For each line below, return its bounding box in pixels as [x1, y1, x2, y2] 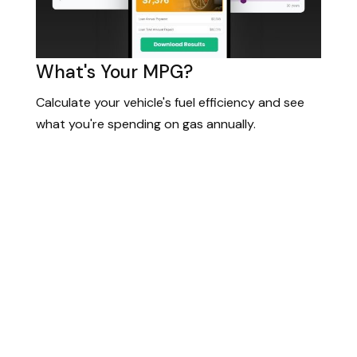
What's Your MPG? [36, 60, 193, 84]
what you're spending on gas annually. [36, 115, 256, 132]
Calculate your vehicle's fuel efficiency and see [36, 93, 304, 111]
